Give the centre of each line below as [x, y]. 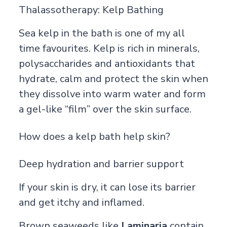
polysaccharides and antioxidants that [107, 63]
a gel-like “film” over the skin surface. [105, 109]
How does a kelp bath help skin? [94, 136]
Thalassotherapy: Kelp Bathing [91, 10]
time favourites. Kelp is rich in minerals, [109, 48]
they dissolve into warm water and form [112, 94]
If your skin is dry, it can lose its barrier [107, 187]
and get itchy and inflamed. [81, 202]
